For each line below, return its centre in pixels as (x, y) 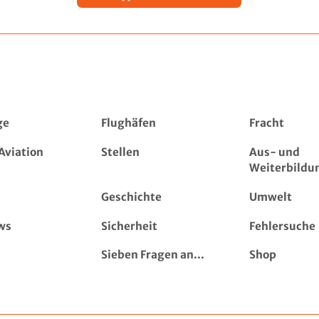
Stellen (121, 152)
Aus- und (275, 152)
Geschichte (132, 197)
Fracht (267, 123)
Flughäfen (129, 123)
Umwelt (271, 197)
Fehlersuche (283, 226)
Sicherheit (130, 226)
